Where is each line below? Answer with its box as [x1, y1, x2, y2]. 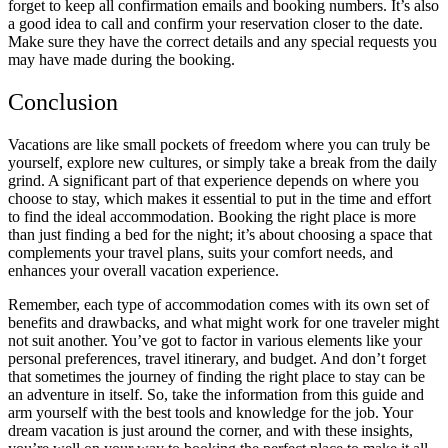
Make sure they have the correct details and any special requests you [8, 33, 437, 51]
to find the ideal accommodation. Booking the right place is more [8, 208, 416, 226]
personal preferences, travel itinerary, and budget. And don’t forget [8, 350, 426, 368]
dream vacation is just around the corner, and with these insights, [8, 422, 413, 440]
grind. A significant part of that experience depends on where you [8, 172, 419, 190]
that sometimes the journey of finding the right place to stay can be [8, 368, 425, 386]
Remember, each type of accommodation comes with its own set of [8, 296, 429, 314]
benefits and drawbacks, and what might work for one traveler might [8, 314, 439, 332]
